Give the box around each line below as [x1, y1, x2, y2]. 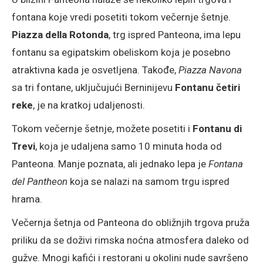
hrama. [12, 193, 42, 205]
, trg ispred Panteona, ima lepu [109, 28, 241, 41]
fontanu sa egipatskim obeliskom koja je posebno [12, 46, 231, 58]
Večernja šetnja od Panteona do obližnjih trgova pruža [12, 216, 249, 228]
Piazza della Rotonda [12, 28, 109, 41]
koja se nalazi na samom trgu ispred [68, 175, 230, 187]
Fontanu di [193, 122, 242, 134]
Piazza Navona [178, 63, 242, 76]
